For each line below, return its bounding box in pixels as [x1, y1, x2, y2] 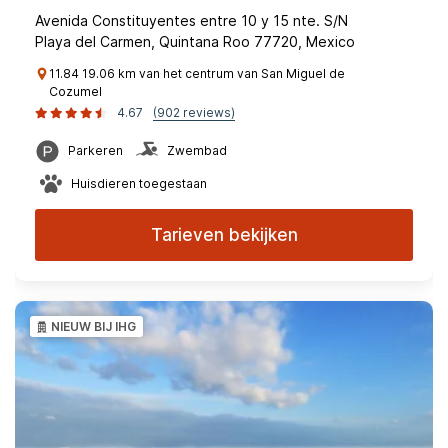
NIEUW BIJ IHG [51, 319, 136, 334]
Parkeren [68, 143, 123, 158]
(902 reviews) [153, 105, 235, 120]
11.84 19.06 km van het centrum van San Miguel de [49, 66, 345, 81]
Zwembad [167, 143, 227, 158]
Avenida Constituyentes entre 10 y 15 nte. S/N [35, 12, 348, 29]
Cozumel [49, 84, 102, 99]
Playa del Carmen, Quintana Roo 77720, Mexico [35, 33, 355, 50]
